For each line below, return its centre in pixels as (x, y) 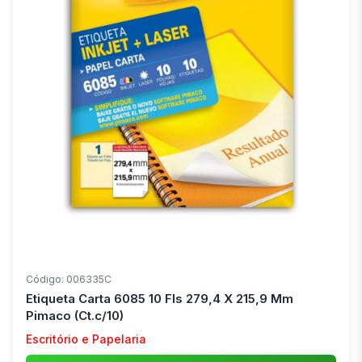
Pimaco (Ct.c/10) (75, 316)
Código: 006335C (69, 280)
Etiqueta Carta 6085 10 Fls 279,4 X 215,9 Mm (160, 299)
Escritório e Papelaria (86, 339)
